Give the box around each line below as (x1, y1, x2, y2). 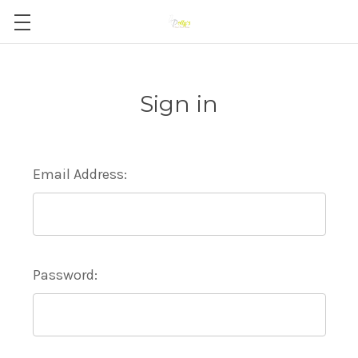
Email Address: (32, 165, 127, 183)
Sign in (139, 90, 219, 117)
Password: (32, 266, 97, 284)
